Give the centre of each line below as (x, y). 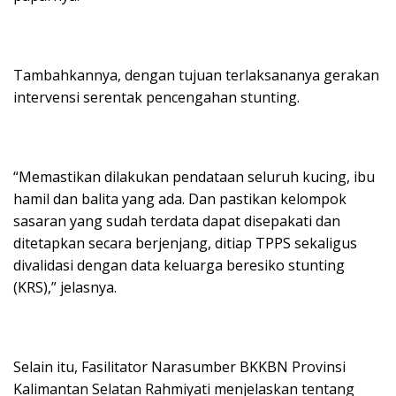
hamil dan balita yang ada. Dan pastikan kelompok (180, 198)
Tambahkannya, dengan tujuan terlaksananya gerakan (196, 75)
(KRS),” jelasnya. (65, 287)
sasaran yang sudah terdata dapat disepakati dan (177, 221)
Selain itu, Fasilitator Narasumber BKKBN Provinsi (179, 366)
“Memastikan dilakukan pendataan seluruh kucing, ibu (194, 176)
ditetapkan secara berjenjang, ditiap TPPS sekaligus (185, 243)
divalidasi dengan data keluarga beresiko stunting (179, 265)
